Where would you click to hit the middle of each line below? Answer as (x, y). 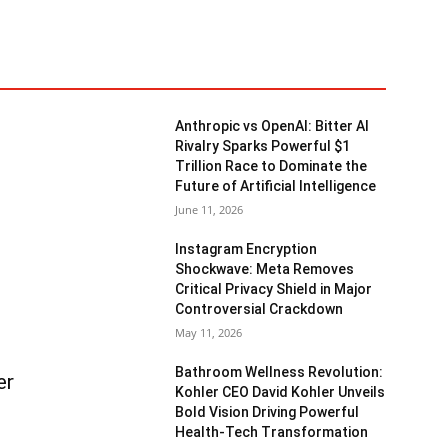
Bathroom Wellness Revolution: (279, 371)
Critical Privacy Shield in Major (274, 288)
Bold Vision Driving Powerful (267, 411)
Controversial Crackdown (259, 308)
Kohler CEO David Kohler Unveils (280, 391)
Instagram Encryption (246, 248)
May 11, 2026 (209, 332)
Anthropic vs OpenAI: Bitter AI (272, 125)
